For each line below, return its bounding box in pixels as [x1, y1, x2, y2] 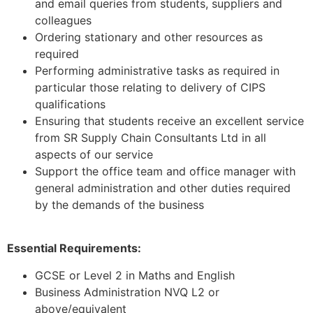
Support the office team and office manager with [35, 163, 296, 178]
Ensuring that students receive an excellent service [35, 113, 304, 128]
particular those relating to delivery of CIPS [35, 80, 265, 94]
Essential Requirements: [7, 241, 141, 256]
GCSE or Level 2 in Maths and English [35, 268, 235, 282]
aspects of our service [35, 147, 153, 161]
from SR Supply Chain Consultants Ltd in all [35, 130, 266, 145]
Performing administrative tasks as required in [35, 63, 279, 78]
